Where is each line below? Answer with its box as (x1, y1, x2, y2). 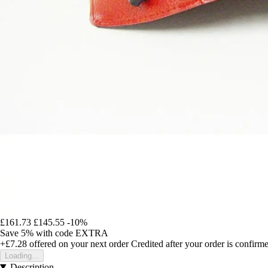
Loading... (5, 251, 39, 260)
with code (36, 227, 75, 238)
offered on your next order (27, 238, 129, 249)
